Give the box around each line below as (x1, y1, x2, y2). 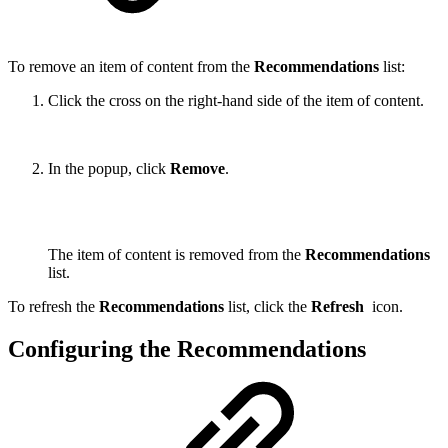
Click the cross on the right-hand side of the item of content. (48, 92, 424, 110)
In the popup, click (48, 160, 170, 178)
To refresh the (8, 298, 99, 316)
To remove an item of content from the (8, 58, 254, 76)
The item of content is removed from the (48, 246, 305, 264)
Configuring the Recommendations (8, 336, 366, 363)
